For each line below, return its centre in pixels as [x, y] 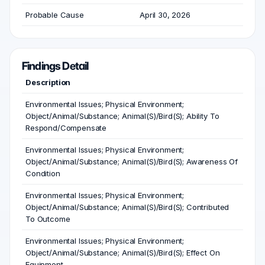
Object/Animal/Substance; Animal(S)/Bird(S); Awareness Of [132, 162]
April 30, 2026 [165, 15]
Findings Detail [55, 66]
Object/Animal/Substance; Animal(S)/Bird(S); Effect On [123, 253]
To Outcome [48, 219]
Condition [43, 174]
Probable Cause [55, 15]
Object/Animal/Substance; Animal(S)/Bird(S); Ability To [122, 116]
